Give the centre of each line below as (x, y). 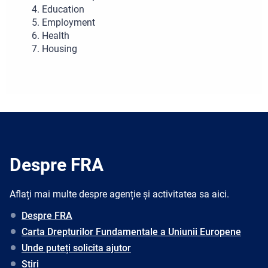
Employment (68, 22)
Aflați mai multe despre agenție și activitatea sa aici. (119, 194)
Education (63, 9)
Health (56, 35)
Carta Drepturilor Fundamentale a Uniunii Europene (131, 232)
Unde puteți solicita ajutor (76, 248)
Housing (60, 48)
